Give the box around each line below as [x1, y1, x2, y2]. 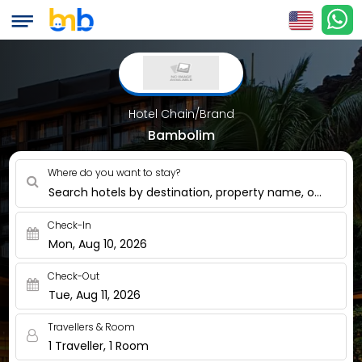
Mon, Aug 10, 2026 [48, 236, 148, 252]
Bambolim [147, 126, 215, 145]
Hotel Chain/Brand [128, 106, 234, 122]
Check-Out [48, 269, 100, 283]
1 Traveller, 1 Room [48, 338, 149, 354]
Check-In [48, 218, 92, 232]
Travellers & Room [48, 320, 136, 334]
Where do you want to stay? [48, 166, 181, 179]
